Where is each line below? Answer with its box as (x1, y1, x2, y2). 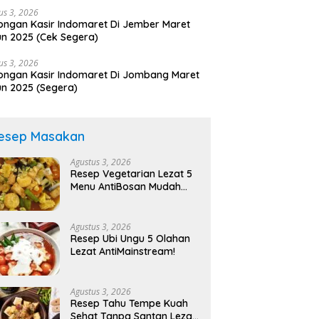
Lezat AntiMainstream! (70, 245, 176, 258)
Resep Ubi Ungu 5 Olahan (70, 232, 191, 246)
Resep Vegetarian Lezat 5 (70, 167, 193, 181)
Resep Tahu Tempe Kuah (70, 297, 189, 310)
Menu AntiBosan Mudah (70, 180, 182, 194)
